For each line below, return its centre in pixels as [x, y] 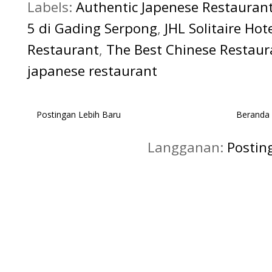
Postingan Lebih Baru [79, 114]
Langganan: [188, 147]
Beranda [253, 114]
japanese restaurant [92, 70]
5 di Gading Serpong [92, 28]
